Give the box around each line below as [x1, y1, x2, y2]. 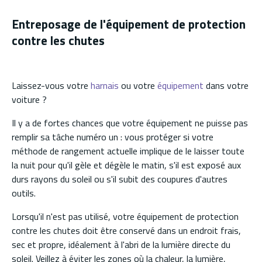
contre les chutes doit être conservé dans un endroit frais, [12, 223, 241, 237]
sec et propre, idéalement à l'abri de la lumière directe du [12, 237, 230, 251]
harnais [91, 78, 119, 92]
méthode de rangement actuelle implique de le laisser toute [12, 143, 244, 158]
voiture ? [12, 92, 47, 106]
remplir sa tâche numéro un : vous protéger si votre [12, 129, 213, 144]
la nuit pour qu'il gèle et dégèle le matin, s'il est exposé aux [12, 157, 241, 172]
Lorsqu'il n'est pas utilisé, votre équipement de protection [12, 209, 239, 223]
